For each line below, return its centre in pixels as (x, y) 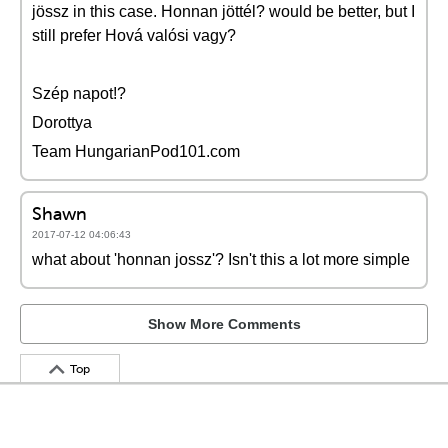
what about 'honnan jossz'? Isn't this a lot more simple (221, 259)
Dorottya (62, 122)
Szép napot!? (79, 93)
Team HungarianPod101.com (136, 151)
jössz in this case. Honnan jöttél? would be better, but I (223, 11)
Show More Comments (224, 324)
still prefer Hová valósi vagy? (134, 35)
